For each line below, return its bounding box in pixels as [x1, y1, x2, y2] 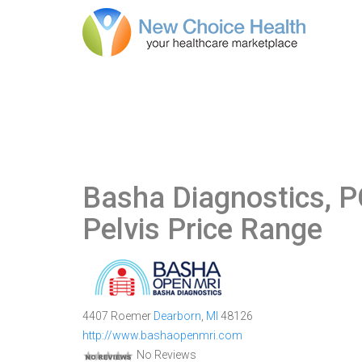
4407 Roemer [82, 309, 154, 322]
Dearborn [154, 309, 201, 322]
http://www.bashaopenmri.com [82, 329, 242, 342]
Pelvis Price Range [82, 213, 322, 246]
